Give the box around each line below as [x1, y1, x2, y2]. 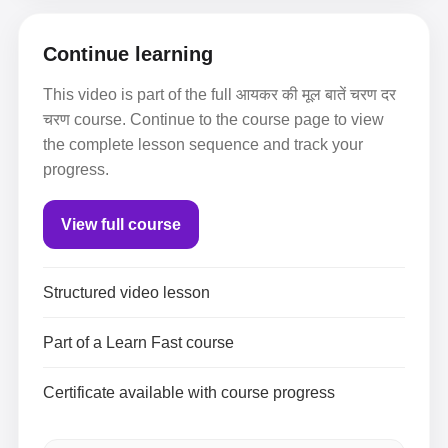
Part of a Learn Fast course [43, 334, 234, 351]
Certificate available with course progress [43, 384, 335, 401]
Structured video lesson [43, 284, 210, 301]
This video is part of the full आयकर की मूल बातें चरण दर [43, 86, 396, 103]
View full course [61, 216, 181, 233]
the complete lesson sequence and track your [43, 136, 363, 153]
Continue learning [43, 43, 213, 65]
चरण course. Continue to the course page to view [43, 111, 384, 128]
